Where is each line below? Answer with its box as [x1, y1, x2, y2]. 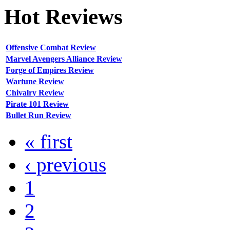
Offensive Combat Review [6, 43, 96, 52]
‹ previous [25, 154, 106, 176]
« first [25, 130, 72, 153]
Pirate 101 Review [6, 100, 69, 109]
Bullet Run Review [6, 111, 71, 120]
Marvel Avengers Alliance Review [6, 54, 122, 64]
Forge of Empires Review [6, 66, 94, 75]
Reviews [40, 5, 123, 29]
